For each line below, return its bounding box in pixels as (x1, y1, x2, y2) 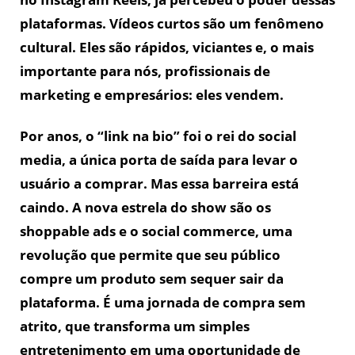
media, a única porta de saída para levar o (20, 150, 298, 169)
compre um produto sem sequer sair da (20, 269, 284, 288)
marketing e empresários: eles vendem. (20, 85, 284, 104)
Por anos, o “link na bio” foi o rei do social (20, 126, 296, 145)
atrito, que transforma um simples (20, 316, 250, 335)
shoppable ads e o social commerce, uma (20, 221, 292, 240)
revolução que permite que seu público (20, 245, 281, 264)
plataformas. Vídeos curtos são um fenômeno (20, 13, 324, 32)
